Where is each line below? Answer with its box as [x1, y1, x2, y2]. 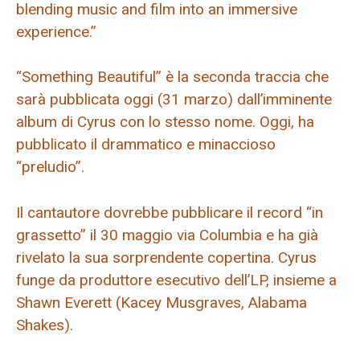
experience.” [16, 22, 96, 41]
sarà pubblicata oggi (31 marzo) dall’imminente [16, 90, 332, 109]
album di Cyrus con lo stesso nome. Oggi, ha [16, 112, 314, 132]
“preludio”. [16, 157, 84, 177]
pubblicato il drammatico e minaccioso [16, 135, 276, 154]
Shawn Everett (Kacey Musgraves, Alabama [16, 292, 307, 312]
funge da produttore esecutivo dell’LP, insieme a [16, 270, 337, 289]
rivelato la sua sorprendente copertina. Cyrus [16, 247, 317, 267]
